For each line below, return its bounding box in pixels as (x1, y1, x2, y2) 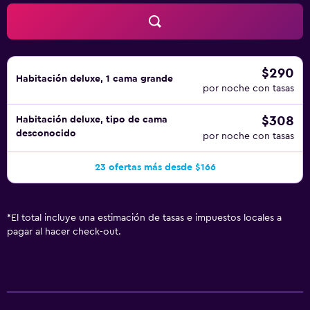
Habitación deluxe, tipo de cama (16, 115, 167, 125)
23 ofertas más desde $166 (94, 163, 216, 172)
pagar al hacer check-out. (7, 227, 121, 237)
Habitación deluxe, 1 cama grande (16, 74, 173, 84)
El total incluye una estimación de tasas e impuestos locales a (11, 213, 282, 223)
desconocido (16, 129, 76, 138)
